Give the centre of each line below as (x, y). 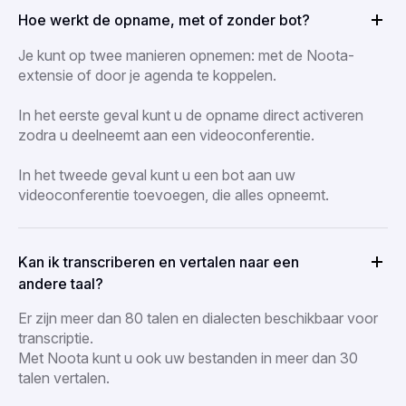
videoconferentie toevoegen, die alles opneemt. (174, 194)
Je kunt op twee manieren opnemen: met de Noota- (186, 55)
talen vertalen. (64, 377)
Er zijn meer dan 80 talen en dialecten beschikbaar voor (198, 318)
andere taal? (61, 283)
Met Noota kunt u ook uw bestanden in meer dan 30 (188, 358)
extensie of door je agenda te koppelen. (147, 75)
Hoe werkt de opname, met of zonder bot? (164, 19)
